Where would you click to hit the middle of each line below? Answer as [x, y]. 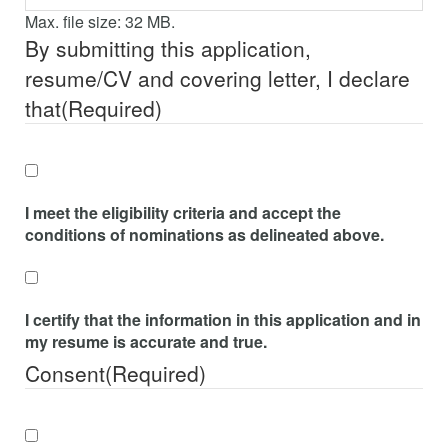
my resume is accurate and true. [146, 342]
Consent [65, 373]
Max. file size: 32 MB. [100, 22]
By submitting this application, [168, 48]
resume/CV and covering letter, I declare [217, 78]
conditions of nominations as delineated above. [204, 235]
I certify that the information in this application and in [223, 320]
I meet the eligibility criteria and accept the [183, 213]
